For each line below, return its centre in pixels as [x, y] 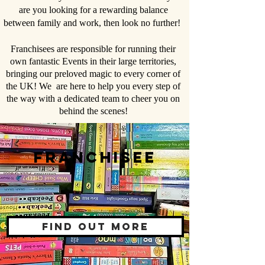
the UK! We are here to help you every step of [93, 86]
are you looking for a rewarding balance [93, 10]
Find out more [95, 227]
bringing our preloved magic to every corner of [93, 74]
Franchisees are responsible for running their [93, 49]
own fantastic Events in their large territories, [93, 62]
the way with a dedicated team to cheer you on [93, 99]
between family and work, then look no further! [93, 23]
